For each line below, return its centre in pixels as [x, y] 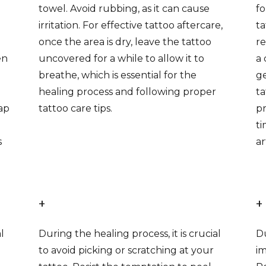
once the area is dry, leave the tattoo [125, 42]
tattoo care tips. [76, 108]
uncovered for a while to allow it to [122, 58]
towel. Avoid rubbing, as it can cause [124, 9]
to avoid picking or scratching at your [126, 250]
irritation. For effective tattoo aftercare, [131, 25]
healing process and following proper [128, 92]
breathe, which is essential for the [118, 75]
